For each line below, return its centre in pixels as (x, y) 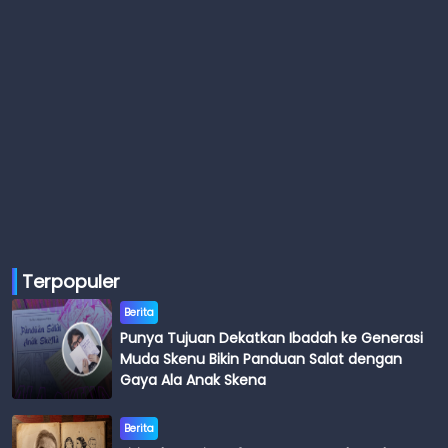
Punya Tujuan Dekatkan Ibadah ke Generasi (271, 337)
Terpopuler (71, 281)
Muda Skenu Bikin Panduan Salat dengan (261, 358)
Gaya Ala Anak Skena (193, 379)
